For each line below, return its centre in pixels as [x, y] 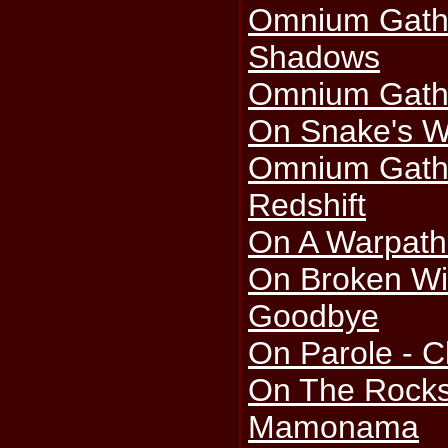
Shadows [314, 57]
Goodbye [314, 316]
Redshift [307, 205]
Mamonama [334, 427]
